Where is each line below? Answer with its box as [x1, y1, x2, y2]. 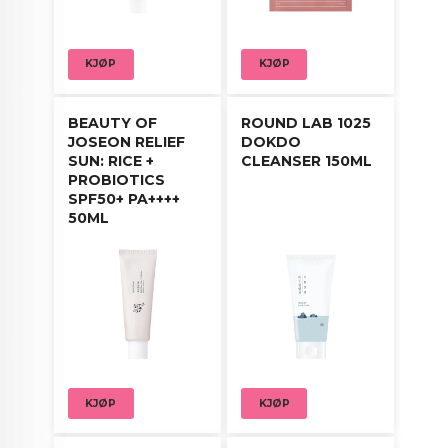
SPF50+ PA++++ [67, 190, 180, 209]
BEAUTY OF [67, 114, 157, 133]
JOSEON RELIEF [67, 133, 185, 152]
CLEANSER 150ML [241, 152, 373, 171]
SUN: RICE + [67, 152, 154, 171]
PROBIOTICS [67, 171, 165, 190]
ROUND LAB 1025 [241, 114, 372, 133]
